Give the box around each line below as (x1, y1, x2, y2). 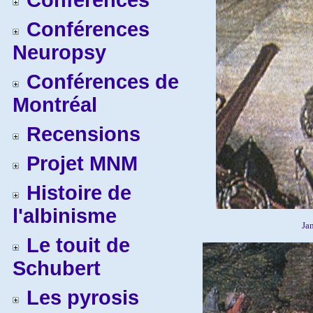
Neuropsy (13, 41, 106, 64)
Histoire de (27, 182, 131, 204)
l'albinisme (13, 205, 117, 227)
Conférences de (27, 71, 179, 93)
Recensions (27, 123, 140, 145)
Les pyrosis (27, 286, 139, 309)
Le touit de (27, 234, 130, 256)
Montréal (13, 94, 97, 116)
